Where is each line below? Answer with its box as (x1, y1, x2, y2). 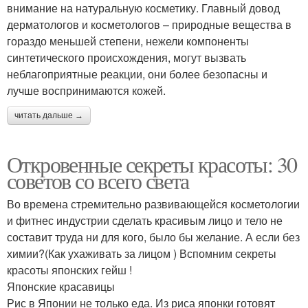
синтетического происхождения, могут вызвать (7, 49, 246, 66)
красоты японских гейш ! (7, 262, 132, 278)
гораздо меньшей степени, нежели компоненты (7, 33, 249, 49)
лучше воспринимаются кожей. (7, 82, 166, 99)
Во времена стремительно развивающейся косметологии (7, 196, 300, 212)
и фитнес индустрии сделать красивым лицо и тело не (7, 212, 283, 229)
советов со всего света (7, 166, 189, 196)
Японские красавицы (7, 278, 115, 295)
